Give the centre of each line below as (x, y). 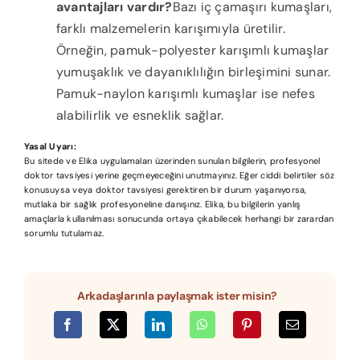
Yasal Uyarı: (50, 147)
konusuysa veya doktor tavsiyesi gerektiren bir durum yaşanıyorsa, (165, 190)
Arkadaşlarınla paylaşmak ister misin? (177, 296)
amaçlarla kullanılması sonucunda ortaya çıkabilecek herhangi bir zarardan (179, 219)
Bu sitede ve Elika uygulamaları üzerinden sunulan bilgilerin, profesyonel (172, 161)
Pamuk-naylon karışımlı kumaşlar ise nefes (185, 94)
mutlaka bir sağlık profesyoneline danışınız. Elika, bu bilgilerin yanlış (162, 205)
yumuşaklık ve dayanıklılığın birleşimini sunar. (193, 72)
